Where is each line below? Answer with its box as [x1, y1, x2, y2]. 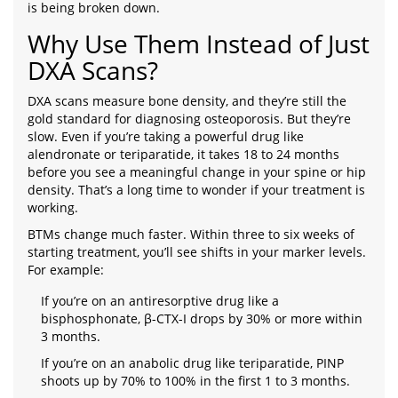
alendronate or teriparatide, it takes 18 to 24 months [28, 146, 339, 163]
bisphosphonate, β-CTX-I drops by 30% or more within [41, 310, 362, 327]
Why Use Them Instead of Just [28, 27, 370, 60]
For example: [28, 261, 104, 278]
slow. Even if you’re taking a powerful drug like [28, 128, 304, 145]
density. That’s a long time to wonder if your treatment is [28, 181, 365, 198]
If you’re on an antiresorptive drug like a [41, 292, 279, 309]
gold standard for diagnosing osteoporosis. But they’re [28, 110, 351, 127]
